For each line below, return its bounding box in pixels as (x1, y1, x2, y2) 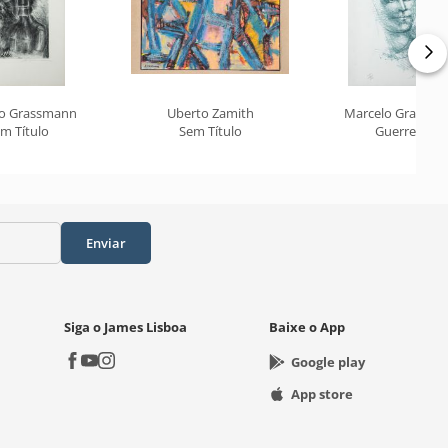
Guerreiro (374, 122, 432, 140)
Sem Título (178, 122, 242, 140)
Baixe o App (269, 318, 345, 336)
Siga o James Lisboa (63, 318, 187, 336)
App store (291, 385, 353, 403)
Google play (291, 353, 365, 371)
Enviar (86, 234, 126, 252)
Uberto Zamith (166, 104, 254, 122)
